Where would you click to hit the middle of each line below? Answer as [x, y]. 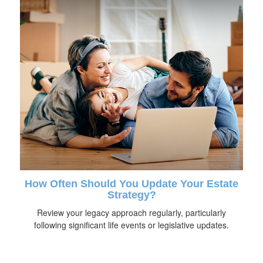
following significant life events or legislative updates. [131, 225]
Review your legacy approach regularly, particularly [131, 212]
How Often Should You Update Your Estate [131, 183]
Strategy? [131, 195]
